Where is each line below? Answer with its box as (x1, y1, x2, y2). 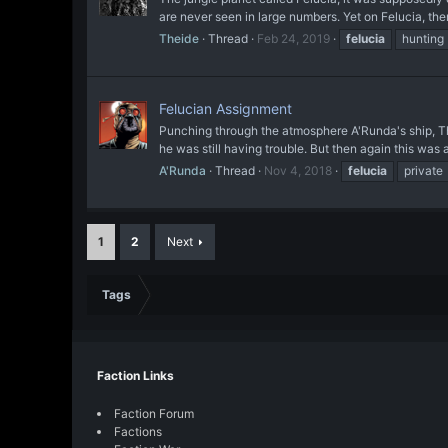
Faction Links (97, 368, 174, 383)
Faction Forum (114, 406, 194, 421)
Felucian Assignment (159, 100, 292, 118)
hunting (402, 30, 444, 46)
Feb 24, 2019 (257, 30, 330, 46)
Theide (159, 30, 199, 46)
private (404, 163, 443, 179)
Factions (114, 424, 162, 439)
